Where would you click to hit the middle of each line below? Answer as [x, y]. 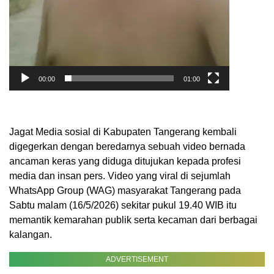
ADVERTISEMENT [137, 260]
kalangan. [31, 235]
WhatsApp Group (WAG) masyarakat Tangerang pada [125, 191]
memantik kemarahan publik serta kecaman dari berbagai [133, 220]
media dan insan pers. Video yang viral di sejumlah [120, 176]
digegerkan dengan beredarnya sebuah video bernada [127, 147]
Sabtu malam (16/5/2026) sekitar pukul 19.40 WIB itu [123, 206]
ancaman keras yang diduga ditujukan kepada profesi [125, 161]
